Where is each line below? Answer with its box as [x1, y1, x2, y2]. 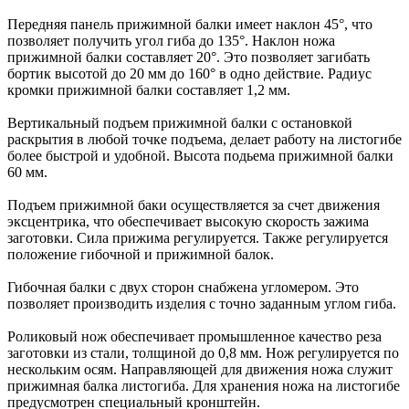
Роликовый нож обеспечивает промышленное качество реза [7, 328, 382, 344]
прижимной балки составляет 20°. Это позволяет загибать [7, 48, 370, 65]
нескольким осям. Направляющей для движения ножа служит [7, 361, 393, 377]
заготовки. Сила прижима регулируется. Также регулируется [7, 229, 388, 246]
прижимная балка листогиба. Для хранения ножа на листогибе [7, 377, 400, 393]
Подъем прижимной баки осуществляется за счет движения [7, 196, 380, 213]
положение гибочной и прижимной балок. [7, 246, 274, 262]
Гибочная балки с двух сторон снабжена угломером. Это [7, 278, 359, 295]
